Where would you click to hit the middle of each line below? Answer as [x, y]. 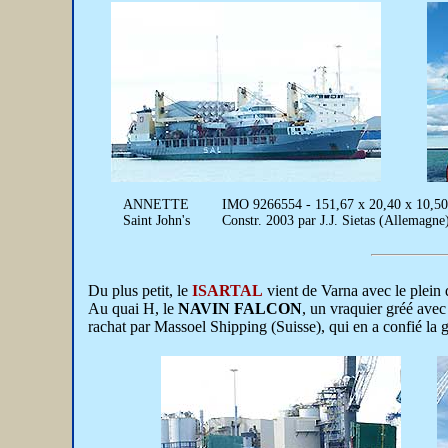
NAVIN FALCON [240, 308]
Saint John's [156, 220]
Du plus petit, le [138, 290]
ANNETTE [156, 204]
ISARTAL [225, 290]
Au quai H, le [133, 308]
